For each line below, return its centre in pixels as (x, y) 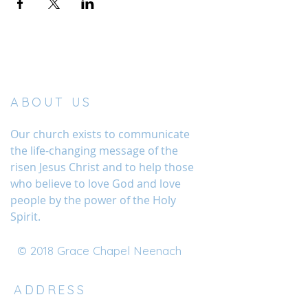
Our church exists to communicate (100, 134)
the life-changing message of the (94, 151)
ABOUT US (51, 102)
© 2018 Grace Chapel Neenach (99, 251)
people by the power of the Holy (93, 200)
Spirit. (25, 217)
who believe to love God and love (96, 184)
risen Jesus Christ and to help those (102, 167)
